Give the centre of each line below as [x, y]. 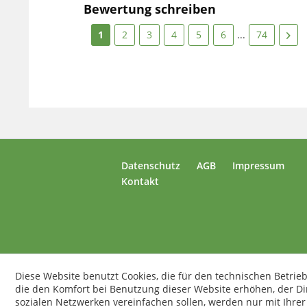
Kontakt [140, 181]
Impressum [258, 165]
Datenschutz [151, 165]
